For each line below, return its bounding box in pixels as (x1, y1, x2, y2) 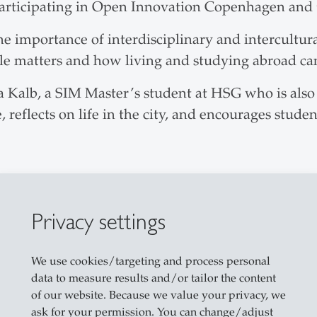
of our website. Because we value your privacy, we (30, 287, 286, 302)
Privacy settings (30, 207, 166, 234)
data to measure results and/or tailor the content (30, 270, 276, 285)
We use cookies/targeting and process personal (30, 253, 270, 268)
